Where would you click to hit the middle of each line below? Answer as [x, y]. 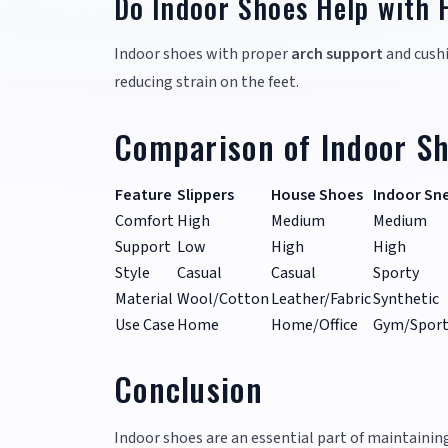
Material [144, 299]
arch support [337, 54]
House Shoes [317, 195]
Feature [143, 195]
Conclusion [188, 389]
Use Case [145, 325]
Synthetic [406, 299]
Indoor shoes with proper [202, 54]
